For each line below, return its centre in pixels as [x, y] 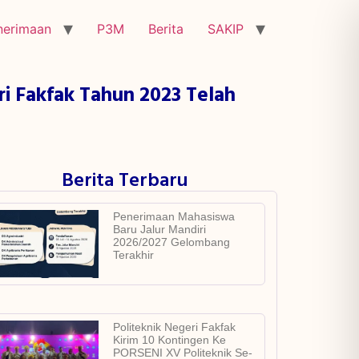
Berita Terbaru [125, 181]
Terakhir [133, 255]
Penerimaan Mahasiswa [173, 216]
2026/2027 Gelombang [171, 242]
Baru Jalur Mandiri [159, 229]
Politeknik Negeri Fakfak [174, 327]
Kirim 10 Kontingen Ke [169, 339]
